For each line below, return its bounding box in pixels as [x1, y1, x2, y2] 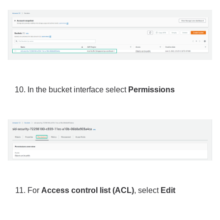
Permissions [128, 85, 175, 94]
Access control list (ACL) [41, 186, 134, 194]
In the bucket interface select [27, 85, 128, 94]
